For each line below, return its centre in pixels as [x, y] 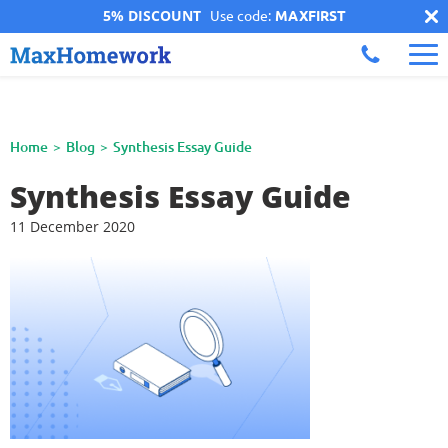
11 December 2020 [72, 226]
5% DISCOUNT [151, 15]
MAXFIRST [310, 16]
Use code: [237, 16]
